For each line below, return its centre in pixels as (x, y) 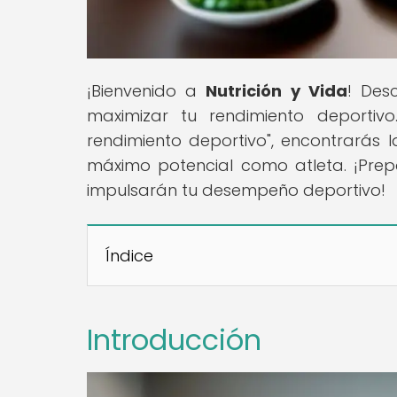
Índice (129, 255)
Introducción (174, 339)
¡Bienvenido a (147, 90)
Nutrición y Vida (276, 90)
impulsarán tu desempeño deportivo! (236, 190)
